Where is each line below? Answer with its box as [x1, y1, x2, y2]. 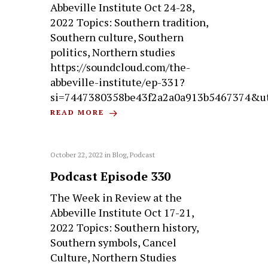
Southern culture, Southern [50, 30, 184, 45]
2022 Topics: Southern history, [50, 220, 199, 235]
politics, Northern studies [50, 45, 176, 60]
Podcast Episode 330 [50, 168, 171, 185]
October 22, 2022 [50, 150, 103, 160]
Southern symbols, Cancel [50, 235, 177, 250]
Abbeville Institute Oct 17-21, [50, 205, 194, 220]
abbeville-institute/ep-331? [50, 75, 185, 90]
